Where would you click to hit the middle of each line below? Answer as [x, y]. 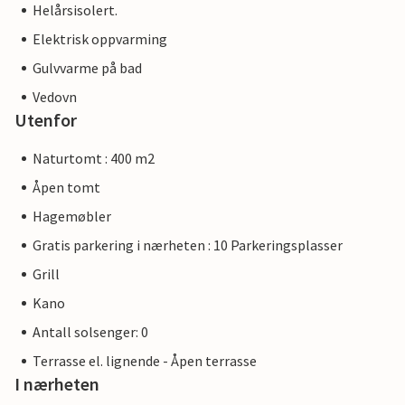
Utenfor [46, 120]
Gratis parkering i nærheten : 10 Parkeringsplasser [188, 245]
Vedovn [55, 97]
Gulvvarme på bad [87, 68]
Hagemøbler [72, 216]
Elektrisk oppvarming [100, 39]
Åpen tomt [66, 187]
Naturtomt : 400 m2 [94, 158]
